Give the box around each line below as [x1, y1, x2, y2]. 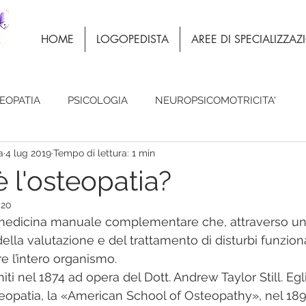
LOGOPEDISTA [96, 32, 169, 46]
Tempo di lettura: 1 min [53, 147, 155, 158]
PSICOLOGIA [68, 94, 128, 107]
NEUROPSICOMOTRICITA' [155, 94, 276, 107]
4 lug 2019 [5, 147, 51, 158]
